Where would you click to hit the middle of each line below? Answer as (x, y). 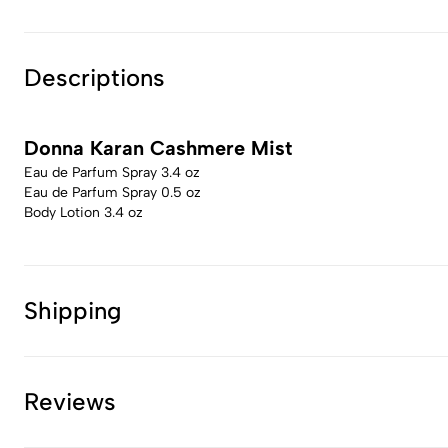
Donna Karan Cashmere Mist (158, 148)
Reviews (70, 401)
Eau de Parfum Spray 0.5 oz (112, 192)
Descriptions (94, 77)
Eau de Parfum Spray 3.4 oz (112, 172)
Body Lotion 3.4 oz (83, 212)
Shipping (73, 310)
